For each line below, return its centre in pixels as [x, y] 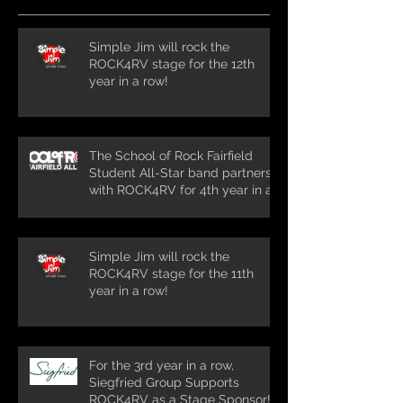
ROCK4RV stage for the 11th [171, 273]
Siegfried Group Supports [164, 382]
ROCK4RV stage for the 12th [172, 63]
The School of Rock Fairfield [171, 155]
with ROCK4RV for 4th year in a [181, 189]
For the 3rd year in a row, [161, 365]
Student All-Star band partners [180, 172]
